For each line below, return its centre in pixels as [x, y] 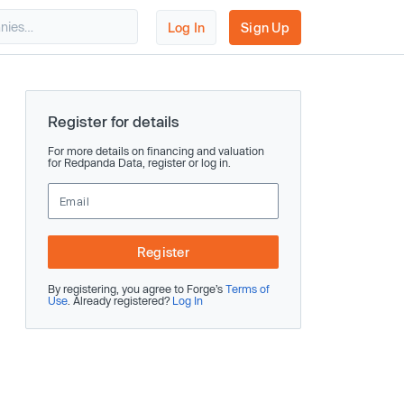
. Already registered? [120, 300]
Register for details [114, 121]
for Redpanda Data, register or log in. [139, 162]
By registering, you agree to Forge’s [137, 289]
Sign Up [265, 27]
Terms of [248, 289]
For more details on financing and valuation [156, 151]
